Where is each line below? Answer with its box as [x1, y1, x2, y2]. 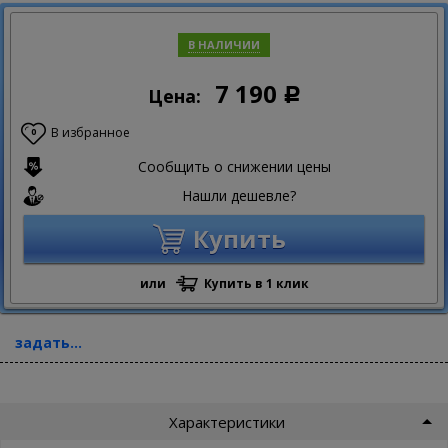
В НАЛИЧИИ [188, 37, 260, 53]
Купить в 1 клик [203, 275, 309, 293]
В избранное [51, 124, 130, 142]
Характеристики [168, 411, 285, 432]
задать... [15, 333, 82, 353]
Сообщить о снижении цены [137, 157, 331, 177]
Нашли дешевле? [182, 186, 296, 206]
